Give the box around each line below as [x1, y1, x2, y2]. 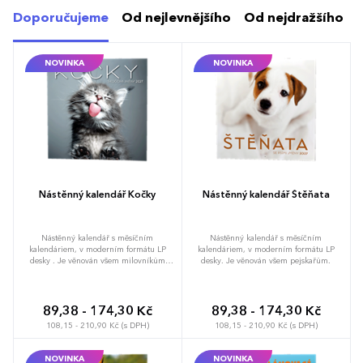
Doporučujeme [13, 11, 109, 25]
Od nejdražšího [244, 11, 344, 25]
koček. [86, 267, 109, 276]
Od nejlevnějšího [122, 11, 231, 25]
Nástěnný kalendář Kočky [39, 190, 156, 200]
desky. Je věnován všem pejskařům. [201, 256, 331, 265]
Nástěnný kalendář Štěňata [202, 190, 330, 200]
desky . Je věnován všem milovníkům [29, 256, 165, 265]
